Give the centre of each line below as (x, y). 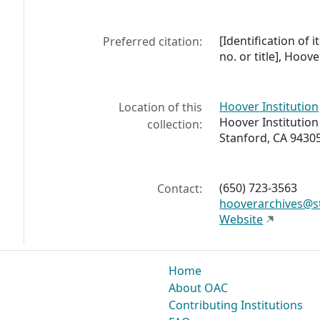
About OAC (198, 288)
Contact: (180, 189)
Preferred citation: (153, 42)
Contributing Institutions (236, 305)
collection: (175, 125)
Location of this (161, 107)
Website (241, 220)
